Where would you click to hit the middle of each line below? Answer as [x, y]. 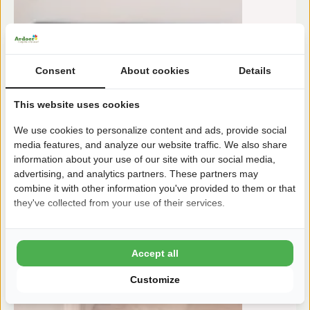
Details [255, 70]
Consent [55, 70]
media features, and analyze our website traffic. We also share [151, 144]
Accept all [155, 253]
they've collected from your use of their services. [119, 202]
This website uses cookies [77, 104]
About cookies [155, 70]
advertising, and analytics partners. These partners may [136, 173]
